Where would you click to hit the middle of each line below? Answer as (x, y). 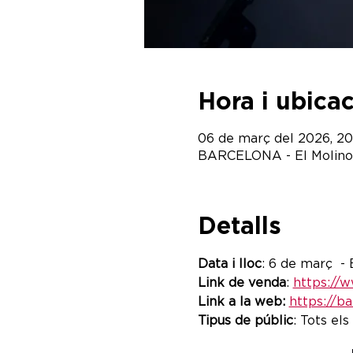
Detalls (239, 227)
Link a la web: (243, 301)
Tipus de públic (245, 320)
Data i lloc (229, 264)
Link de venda (242, 282)
